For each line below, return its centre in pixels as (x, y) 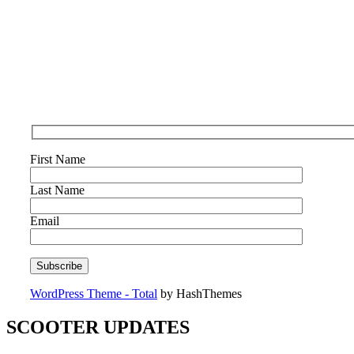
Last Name (57, 190)
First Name (58, 160)
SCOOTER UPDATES (98, 328)
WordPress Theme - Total (94, 294)
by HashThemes (200, 294)
